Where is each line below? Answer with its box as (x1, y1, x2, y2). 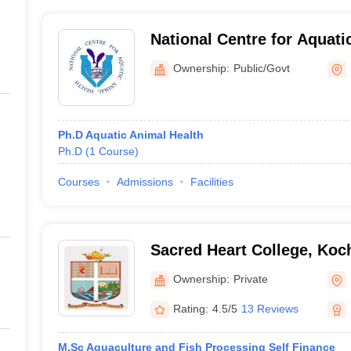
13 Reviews (241, 302, 299, 315)
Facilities (190, 175, 233, 188)
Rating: (172, 302, 208, 315)
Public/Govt (233, 61, 290, 74)
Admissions (116, 175, 173, 188)
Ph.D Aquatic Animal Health (57, 128, 204, 141)
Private (233, 272, 268, 285)
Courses (57, 175, 100, 188)
